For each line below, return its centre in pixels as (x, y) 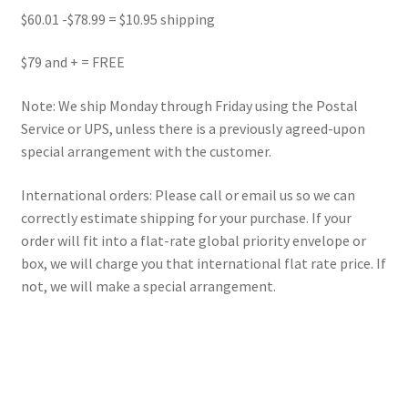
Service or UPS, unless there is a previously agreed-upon (193, 128)
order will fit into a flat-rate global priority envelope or (193, 240)
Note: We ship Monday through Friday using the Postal (189, 105)
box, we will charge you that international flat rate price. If (203, 263)
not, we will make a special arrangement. (148, 286)
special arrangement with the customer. (146, 151)
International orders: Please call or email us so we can (188, 194)
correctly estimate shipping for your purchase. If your (186, 217)
